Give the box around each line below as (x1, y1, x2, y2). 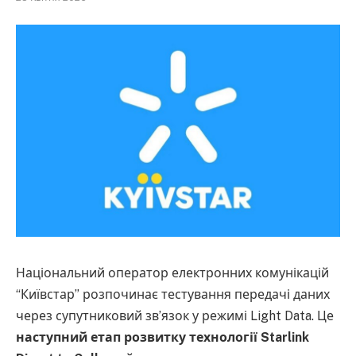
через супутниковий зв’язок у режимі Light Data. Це (16, 308, 334, 324)
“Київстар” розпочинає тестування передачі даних (16, 287, 330, 303)
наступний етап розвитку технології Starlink (16, 330, 309, 346)
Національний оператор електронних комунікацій (16, 265, 329, 281)
